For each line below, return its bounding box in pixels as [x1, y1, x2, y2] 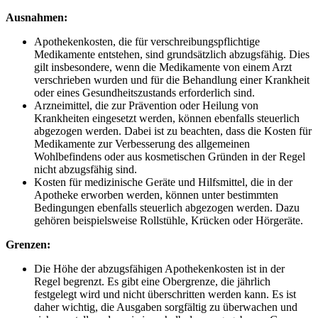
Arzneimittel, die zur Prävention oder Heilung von [34, 99, 258, 112]
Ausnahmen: [6, 11, 67, 24]
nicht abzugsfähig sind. [34, 163, 137, 176]
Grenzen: [6, 238, 50, 251]
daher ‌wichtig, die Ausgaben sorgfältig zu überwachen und [34, 301, 297, 314]
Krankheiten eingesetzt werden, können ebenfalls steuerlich [34, 112, 300, 125]
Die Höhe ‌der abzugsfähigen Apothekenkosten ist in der [34, 263, 285, 275]
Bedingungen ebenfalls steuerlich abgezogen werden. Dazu [34, 202, 300, 214]
